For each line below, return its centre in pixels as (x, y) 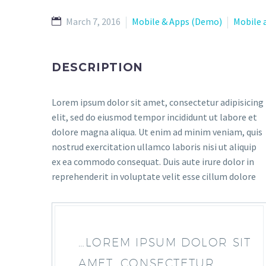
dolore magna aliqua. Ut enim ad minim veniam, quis (157, 132)
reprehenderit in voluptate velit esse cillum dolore (154, 176)
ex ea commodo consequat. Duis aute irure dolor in (153, 161)
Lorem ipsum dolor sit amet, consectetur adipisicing (158, 102)
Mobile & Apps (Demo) (177, 21)
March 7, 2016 (93, 21)
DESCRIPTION (98, 67)
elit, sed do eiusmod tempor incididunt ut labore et (154, 117)
